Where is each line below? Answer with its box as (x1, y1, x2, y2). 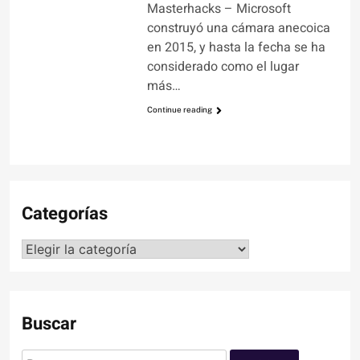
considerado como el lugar (146, 57, 299, 77)
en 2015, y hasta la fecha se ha (146, 38, 325, 58)
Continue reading (146, 104, 212, 115)
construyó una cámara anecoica (146, 18, 330, 39)
